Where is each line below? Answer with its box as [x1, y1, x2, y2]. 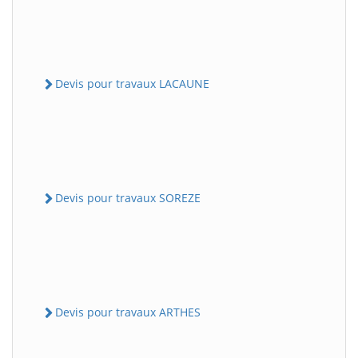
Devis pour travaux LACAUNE [55, 75, 209, 91]
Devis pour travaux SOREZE [55, 189, 201, 205]
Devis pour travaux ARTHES [55, 304, 201, 320]
